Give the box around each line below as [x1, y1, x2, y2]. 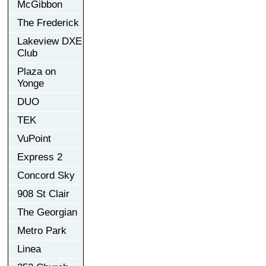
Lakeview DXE [17, 35, 82, 47]
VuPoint [17, 132, 51, 144]
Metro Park [17, 224, 66, 236]
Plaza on [17, 65, 56, 77]
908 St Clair [17, 188, 69, 199]
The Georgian [17, 206, 77, 218]
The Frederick [17, 17, 79, 28]
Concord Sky [17, 169, 75, 181]
